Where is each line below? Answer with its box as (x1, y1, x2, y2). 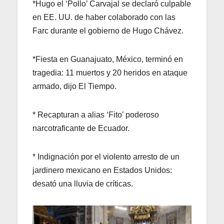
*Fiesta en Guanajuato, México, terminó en (32, 54, 183, 63)
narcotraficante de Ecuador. (32, 123, 129, 132)
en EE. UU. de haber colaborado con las (32, 12, 175, 21)
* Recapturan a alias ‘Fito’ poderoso (32, 110, 159, 119)
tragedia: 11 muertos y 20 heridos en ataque (32, 68, 187, 77)
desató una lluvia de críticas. (32, 179, 133, 188)
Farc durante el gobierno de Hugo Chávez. (32, 26, 183, 35)
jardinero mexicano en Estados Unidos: (32, 165, 172, 174)
